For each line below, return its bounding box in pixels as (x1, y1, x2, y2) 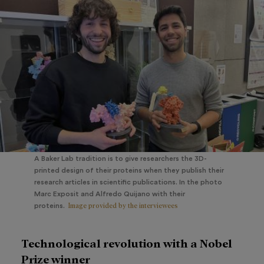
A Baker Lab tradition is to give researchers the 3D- (34, 154, 207, 162)
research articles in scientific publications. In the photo (34, 178, 222, 186)
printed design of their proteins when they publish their (34, 166, 224, 174)
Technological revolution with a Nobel (21, 235, 232, 250)
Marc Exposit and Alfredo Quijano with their (34, 190, 185, 197)
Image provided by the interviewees (68, 200, 178, 209)
